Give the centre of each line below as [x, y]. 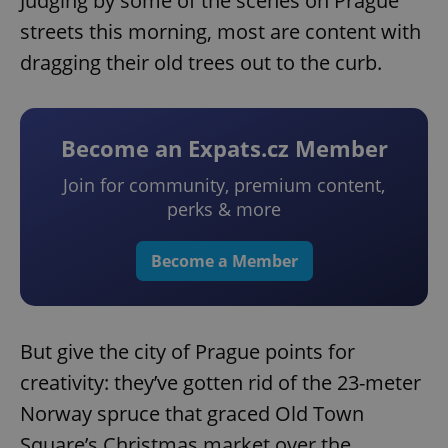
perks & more [224, 209]
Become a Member [224, 261]
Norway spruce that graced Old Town [192, 414]
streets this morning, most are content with [220, 32]
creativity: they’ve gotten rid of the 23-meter [220, 383]
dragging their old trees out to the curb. [201, 63]
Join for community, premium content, [224, 185]
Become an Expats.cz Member [224, 148]
